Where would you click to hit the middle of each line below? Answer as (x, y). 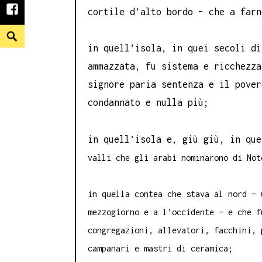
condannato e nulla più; (148, 103)
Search (18, 33)
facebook (33, 14)
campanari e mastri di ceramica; (160, 249)
